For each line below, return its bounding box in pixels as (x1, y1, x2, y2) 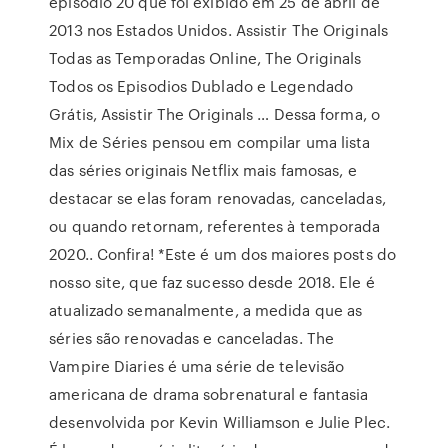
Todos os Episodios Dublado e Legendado (49, 75, 354, 97)
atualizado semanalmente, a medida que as (49, 299, 363, 321)
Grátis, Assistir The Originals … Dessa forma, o (49, 103, 380, 125)
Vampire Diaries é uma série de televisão (49, 355, 345, 377)
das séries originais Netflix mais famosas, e (49, 159, 357, 181)
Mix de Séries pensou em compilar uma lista (49, 131, 371, 153)
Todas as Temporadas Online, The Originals (49, 47, 362, 69)
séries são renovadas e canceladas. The (49, 327, 335, 349)
